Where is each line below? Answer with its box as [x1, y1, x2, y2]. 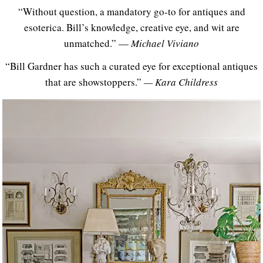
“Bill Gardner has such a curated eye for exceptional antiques [5, 59, 258, 73]
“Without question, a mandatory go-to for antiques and [18, 4, 245, 18]
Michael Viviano [129, 36, 199, 50]
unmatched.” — [64, 36, 129, 50]
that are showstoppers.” [45, 75, 144, 89]
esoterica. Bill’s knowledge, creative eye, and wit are [23, 20, 240, 34]
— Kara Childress [144, 75, 218, 89]
